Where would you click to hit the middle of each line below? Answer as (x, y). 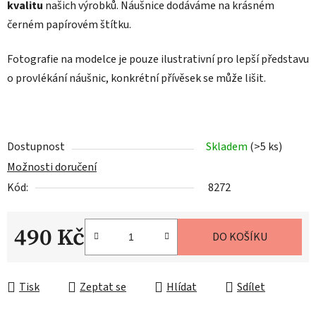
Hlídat (182, 287)
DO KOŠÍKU (240, 237)
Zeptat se (103, 287)
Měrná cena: (42, 259)
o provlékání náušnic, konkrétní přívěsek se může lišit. (136, 79)
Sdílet (251, 287)
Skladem (228, 147)
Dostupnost (36, 147)
